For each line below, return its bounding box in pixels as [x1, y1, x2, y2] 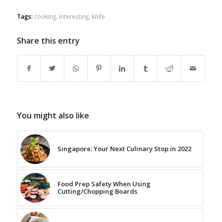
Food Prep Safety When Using [57, 179, 151, 189]
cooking [34, 12, 56, 21]
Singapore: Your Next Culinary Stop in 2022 [57, 144, 191, 154]
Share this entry [16, 35, 80, 47]
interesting [58, 12, 89, 21]
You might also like [16, 110, 89, 121]
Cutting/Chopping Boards [57, 187, 137, 196]
